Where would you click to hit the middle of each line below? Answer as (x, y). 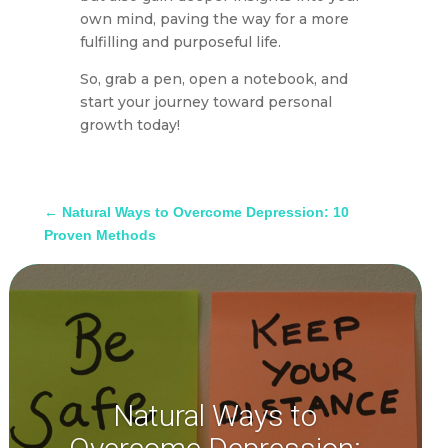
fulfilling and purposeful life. (180, 42)
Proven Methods (100, 235)
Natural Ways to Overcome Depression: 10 (206, 212)
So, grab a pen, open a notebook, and (213, 79)
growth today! (129, 125)
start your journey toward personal (205, 102)
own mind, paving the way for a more (214, 19)
